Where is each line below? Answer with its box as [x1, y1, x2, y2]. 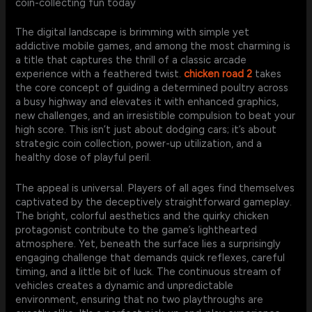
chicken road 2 [184, 68, 253, 81]
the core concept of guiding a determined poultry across [15, 81, 289, 95]
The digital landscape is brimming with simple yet [15, 26, 250, 39]
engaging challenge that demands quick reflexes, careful [15, 251, 286, 264]
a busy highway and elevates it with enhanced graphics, [15, 95, 279, 109]
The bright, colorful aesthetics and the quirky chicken [15, 209, 270, 222]
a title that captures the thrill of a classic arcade [15, 54, 247, 67]
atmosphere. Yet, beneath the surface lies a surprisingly [15, 237, 281, 250]
